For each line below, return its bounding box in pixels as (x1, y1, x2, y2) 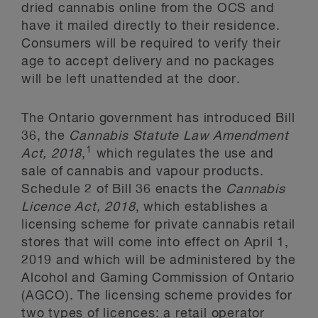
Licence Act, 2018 (21, 201, 136, 214)
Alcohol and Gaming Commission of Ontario (21, 272, 295, 285)
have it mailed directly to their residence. (21, 20, 280, 33)
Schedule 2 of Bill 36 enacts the (21, 183, 226, 196)
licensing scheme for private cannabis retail (21, 219, 296, 231)
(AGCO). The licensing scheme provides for (21, 290, 292, 302)
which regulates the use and (92, 148, 275, 160)
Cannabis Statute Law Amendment (69, 130, 289, 143)
